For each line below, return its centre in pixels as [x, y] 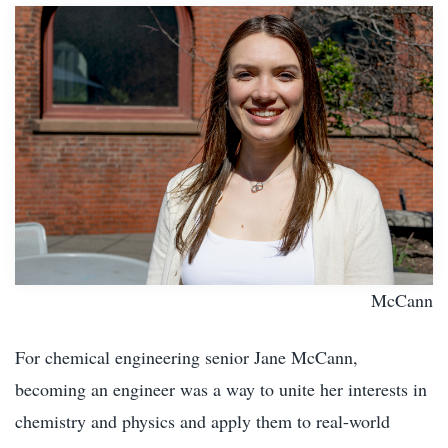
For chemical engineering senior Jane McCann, [186, 356]
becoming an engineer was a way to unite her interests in [221, 388]
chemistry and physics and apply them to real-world [202, 420]
